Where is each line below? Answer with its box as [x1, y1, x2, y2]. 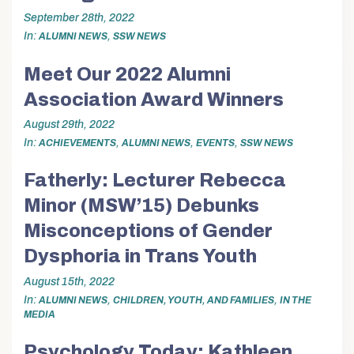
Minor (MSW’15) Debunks [24, 195, 259, 217]
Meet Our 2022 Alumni [24, 63, 231, 85]
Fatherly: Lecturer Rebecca [24, 170, 286, 191]
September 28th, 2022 [24, 12, 134, 24]
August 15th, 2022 [24, 275, 115, 288]
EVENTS [196, 137, 235, 149]
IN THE [280, 294, 311, 306]
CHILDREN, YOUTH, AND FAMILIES [113, 294, 274, 306]
